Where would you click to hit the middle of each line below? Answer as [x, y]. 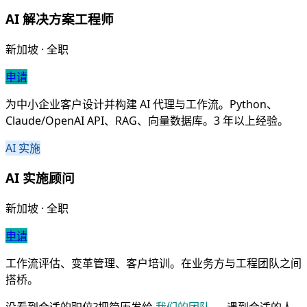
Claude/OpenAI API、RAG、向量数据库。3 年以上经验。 [147, 120]
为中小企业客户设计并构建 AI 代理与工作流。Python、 [142, 104]
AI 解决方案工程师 [60, 19]
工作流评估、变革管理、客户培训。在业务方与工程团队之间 [153, 263]
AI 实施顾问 [40, 178]
